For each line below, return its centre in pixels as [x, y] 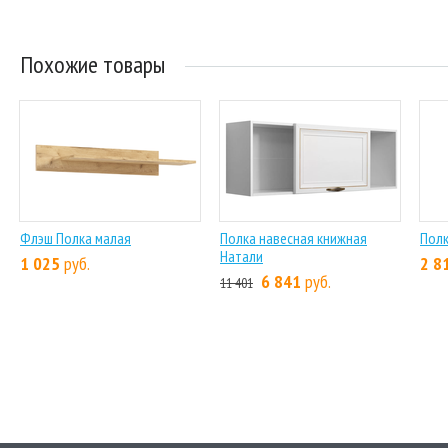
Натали [241, 256]
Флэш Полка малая [75, 238]
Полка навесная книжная [293, 238]
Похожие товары [92, 64]
